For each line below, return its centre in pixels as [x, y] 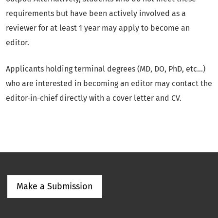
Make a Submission [55, 186]
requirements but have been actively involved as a [96, 13]
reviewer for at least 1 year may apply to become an [98, 28]
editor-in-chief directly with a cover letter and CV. [94, 98]
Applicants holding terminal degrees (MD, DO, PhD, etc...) [106, 69]
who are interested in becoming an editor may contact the [109, 83]
